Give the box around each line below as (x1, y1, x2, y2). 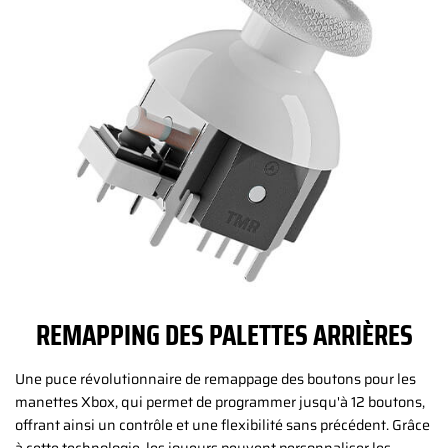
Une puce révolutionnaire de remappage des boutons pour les (15, 368, 416, 391)
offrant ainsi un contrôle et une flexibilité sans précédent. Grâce (15, 414, 430, 437)
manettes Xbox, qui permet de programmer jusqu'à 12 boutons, (15, 391, 425, 414)
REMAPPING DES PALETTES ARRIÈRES (35, 311, 413, 358)
